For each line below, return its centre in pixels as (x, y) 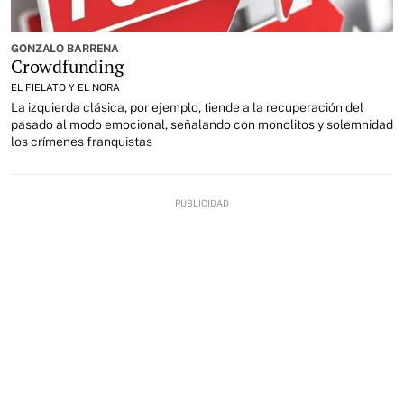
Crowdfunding (68, 66)
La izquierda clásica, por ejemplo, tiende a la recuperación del (187, 107)
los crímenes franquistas (82, 141)
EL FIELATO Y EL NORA (65, 87)
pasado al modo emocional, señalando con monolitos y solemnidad (202, 124)
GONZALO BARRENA (65, 48)
